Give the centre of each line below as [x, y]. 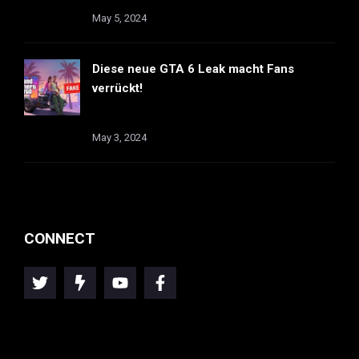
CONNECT [60, 238]
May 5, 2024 [119, 18]
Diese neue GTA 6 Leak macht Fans [193, 69]
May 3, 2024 [119, 137]
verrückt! [117, 88]
